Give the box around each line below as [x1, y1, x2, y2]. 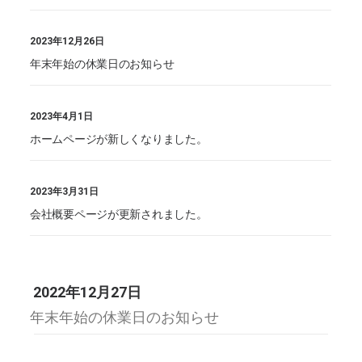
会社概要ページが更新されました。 [30, 208, 208, 221]
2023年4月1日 [30, 111, 93, 122]
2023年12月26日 [30, 36, 104, 47]
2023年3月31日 [30, 186, 99, 197]
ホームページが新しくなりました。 [30, 133, 208, 145]
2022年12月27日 [33, 284, 141, 301]
